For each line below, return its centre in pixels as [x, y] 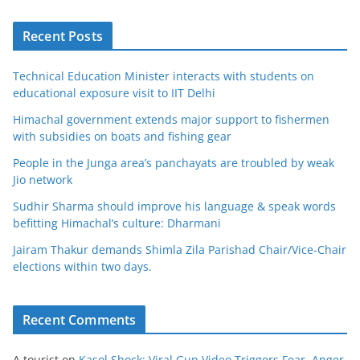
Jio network [43, 180]
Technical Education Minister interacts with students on [164, 76]
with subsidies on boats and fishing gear [122, 137]
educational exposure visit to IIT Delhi [114, 93]
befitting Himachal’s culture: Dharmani [117, 223]
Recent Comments [80, 320]
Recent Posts [63, 37]
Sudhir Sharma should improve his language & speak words [174, 207]
